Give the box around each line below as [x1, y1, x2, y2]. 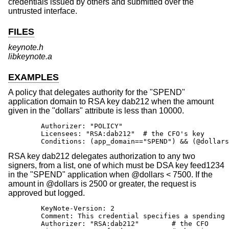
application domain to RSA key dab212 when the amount [8, 97, 214, 106]
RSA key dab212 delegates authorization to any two [8, 152, 195, 161]
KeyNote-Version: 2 [8, 204, 114, 213]
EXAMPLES [8, 72, 59, 82]
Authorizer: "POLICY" [8, 122, 123, 130]
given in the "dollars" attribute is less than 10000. [8, 106, 184, 116]
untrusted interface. [8, 7, 77, 16]
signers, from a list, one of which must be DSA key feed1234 [8, 161, 224, 170]
